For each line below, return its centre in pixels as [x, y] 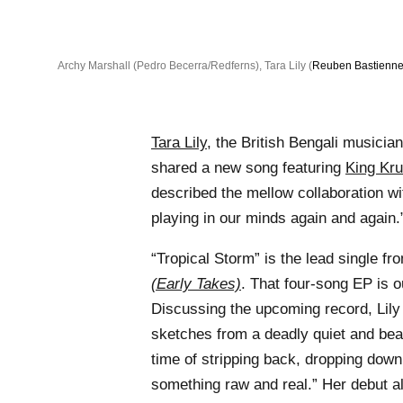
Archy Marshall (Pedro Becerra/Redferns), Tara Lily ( [185, 65]
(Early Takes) [196, 283]
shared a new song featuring [248, 167]
